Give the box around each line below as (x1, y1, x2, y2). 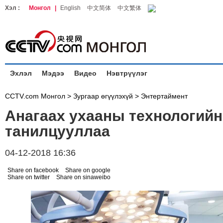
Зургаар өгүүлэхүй (73, 92, 133, 100)
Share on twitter (7, 174, 50, 181)
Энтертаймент (141, 92, 188, 100)
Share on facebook (7, 167, 59, 174)
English (60, 4, 81, 11)
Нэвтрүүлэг (107, 69, 147, 77)
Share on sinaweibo (56, 174, 111, 181)
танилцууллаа (5, 123, 110, 139)
